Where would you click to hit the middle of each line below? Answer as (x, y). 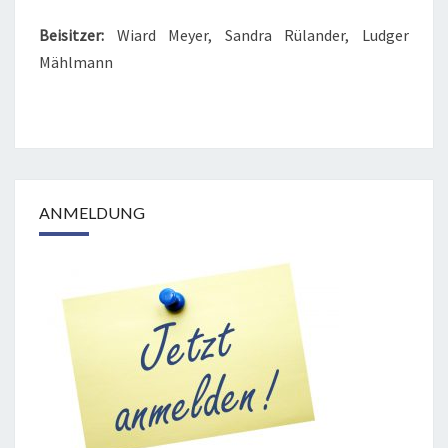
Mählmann (76, 62)
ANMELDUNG (92, 212)
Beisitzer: (71, 35)
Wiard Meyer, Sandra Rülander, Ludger (256, 35)
